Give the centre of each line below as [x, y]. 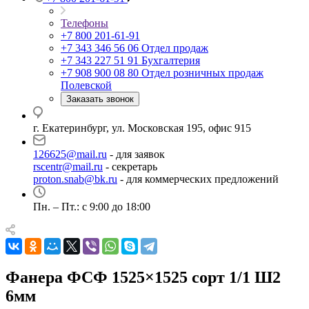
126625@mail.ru [70, 154]
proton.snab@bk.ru [75, 179]
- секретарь [130, 167]
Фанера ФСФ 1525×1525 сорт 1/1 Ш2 [143, 277]
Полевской [86, 85]
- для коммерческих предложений [198, 179]
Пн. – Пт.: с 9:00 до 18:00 [92, 207]
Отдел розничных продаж [202, 73]
